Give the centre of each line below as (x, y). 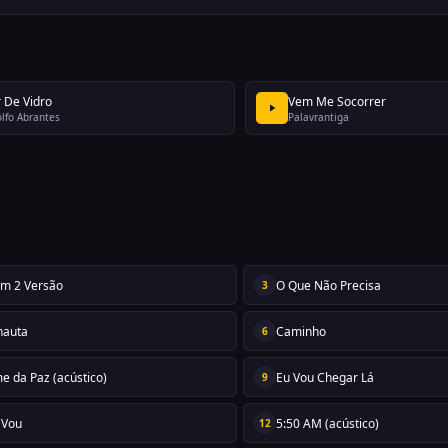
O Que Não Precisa (328, 285)
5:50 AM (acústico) (327, 423)
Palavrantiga (319, 116)
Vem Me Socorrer (337, 101)
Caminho (300, 331)
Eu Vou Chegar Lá (324, 377)
